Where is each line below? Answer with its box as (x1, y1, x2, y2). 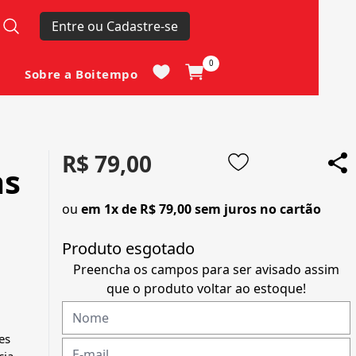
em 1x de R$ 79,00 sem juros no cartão (81, 200, 321, 219)
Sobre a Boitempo (25, 66, 138, 83)
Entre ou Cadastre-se (51, 17, 178, 35)
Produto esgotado (62, 238, 195, 260)
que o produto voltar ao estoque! (106, 280, 306, 298)
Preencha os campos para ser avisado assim (73, 261, 339, 279)
